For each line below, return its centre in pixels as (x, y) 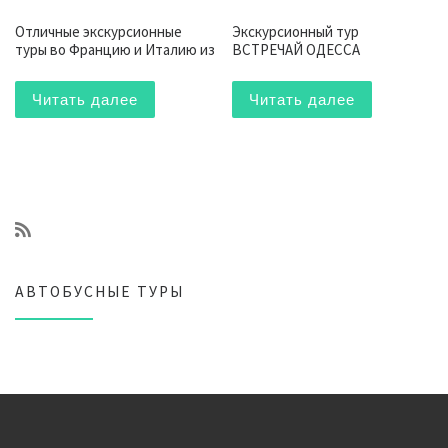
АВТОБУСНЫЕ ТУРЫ (99, 291)
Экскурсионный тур (296, 31)
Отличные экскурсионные (98, 31)
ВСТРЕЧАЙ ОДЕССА (296, 49)
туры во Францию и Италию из (115, 49)
